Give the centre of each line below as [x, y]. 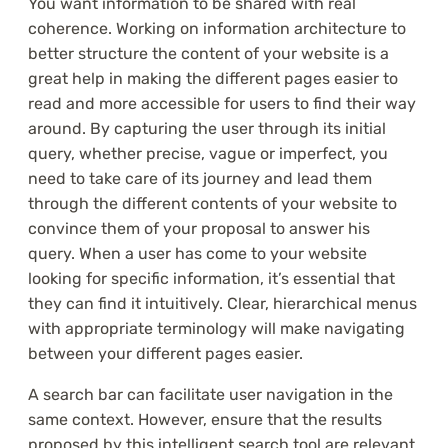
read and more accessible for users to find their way [222, 104]
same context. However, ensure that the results [205, 420]
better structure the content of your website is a [208, 54]
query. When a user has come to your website [197, 254]
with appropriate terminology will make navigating [216, 329]
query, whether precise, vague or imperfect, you [208, 154]
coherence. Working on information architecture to [217, 29]
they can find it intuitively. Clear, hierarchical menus [222, 304]
